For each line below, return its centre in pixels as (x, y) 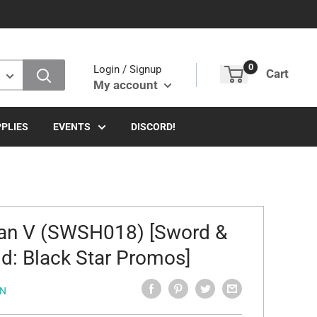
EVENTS (72, 127)
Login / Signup (127, 69)
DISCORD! (153, 127)
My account (127, 85)
